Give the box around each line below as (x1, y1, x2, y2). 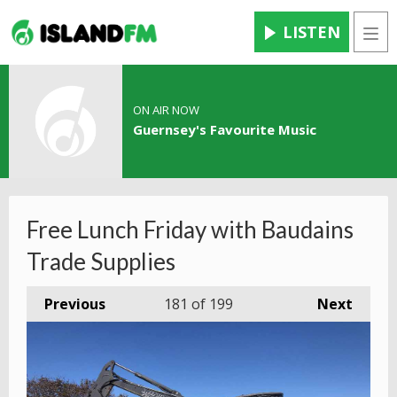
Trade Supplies (27, 247, 175, 276)
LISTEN (283, 21, 340, 43)
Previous (44, 294, 105, 315)
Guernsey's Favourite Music (132, 121, 316, 139)
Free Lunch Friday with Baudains (27, 215, 354, 245)
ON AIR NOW (132, 102, 199, 119)
